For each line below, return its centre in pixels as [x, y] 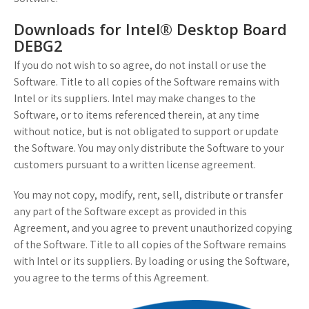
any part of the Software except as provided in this [130, 212]
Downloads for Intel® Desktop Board [150, 29]
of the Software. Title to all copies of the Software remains [150, 245]
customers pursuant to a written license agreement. [135, 165]
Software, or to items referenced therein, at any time [137, 115]
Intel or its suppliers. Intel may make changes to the [135, 99]
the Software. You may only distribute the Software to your [149, 148]
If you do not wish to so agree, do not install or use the [140, 66]
